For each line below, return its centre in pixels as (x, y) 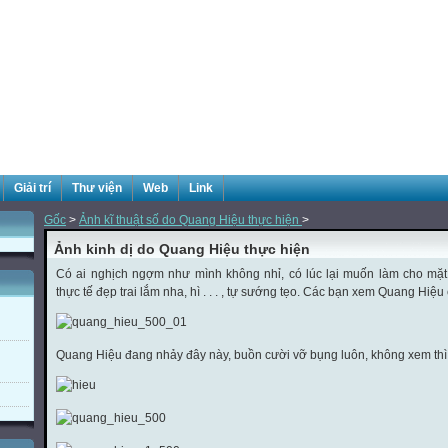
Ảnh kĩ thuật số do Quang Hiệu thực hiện (190, 220)
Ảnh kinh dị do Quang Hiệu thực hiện (182, 249)
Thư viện (97, 188)
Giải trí (32, 188)
